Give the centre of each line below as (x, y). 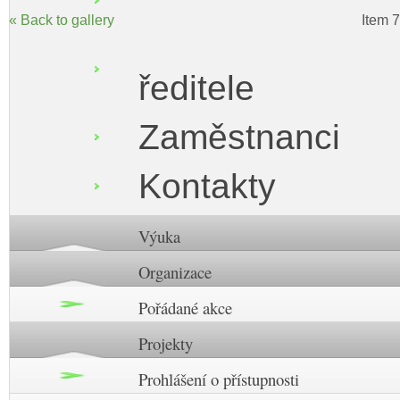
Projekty (165, 343)
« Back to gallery (62, 21)
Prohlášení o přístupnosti (218, 379)
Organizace (175, 271)
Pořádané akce (185, 307)
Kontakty (207, 186)
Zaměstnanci (239, 137)
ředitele (196, 87)
